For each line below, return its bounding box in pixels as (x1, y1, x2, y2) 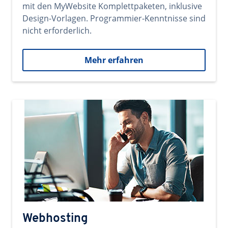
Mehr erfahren (84, 54, 144, 66)
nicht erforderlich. (22, 25, 92, 36)
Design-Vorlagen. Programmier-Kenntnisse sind (22, 13, 206, 24)
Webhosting (22, 213, 88, 225)
